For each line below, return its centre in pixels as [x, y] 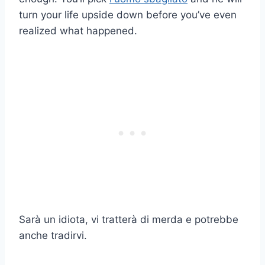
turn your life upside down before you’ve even [128, 15]
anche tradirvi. [53, 236]
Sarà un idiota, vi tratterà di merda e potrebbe [129, 220]
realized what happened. [78, 31]
